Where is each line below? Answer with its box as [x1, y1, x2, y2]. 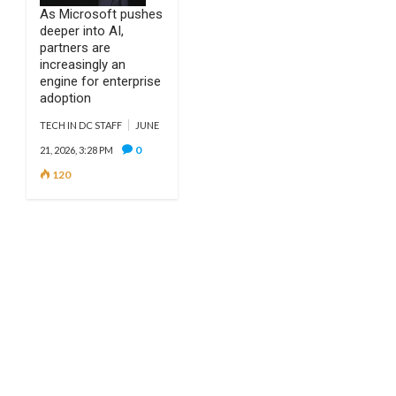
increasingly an [40, 57, 126, 72]
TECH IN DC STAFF [40, 119, 122, 131]
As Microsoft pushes [40, 6, 163, 22]
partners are [40, 40, 110, 56]
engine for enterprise [40, 73, 161, 89]
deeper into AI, [40, 23, 124, 39]
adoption [40, 90, 91, 106]
